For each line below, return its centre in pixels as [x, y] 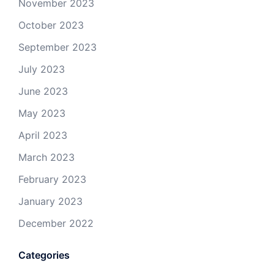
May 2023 [42, 113]
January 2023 [50, 201]
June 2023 [43, 91]
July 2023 [42, 69]
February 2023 [52, 179]
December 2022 [56, 223]
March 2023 [46, 157]
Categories [44, 255]
